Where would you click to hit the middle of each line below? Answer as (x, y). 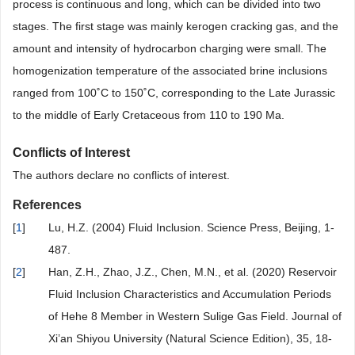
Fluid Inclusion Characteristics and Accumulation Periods (190, 294)
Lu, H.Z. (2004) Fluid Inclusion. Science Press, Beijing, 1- (191, 228)
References (47, 205)
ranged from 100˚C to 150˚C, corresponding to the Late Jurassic (174, 93)
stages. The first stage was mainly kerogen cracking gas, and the (176, 27)
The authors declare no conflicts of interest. (121, 176)
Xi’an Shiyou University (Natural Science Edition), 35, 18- (190, 339)
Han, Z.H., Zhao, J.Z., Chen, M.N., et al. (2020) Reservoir (193, 272)
